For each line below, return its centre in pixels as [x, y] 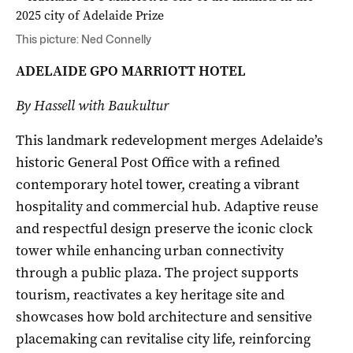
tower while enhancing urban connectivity [150, 251]
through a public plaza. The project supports [157, 273]
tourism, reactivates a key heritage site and [150, 295]
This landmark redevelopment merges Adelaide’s [169, 141]
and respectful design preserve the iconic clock [164, 229]
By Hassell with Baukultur [92, 106]
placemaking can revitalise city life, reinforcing [163, 339]
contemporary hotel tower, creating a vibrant [158, 185]
